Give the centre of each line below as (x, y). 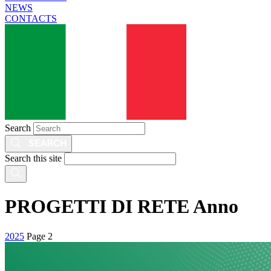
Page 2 (40, 236)
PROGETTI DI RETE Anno (122, 207)
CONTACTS (31, 18)
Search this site (33, 158)
